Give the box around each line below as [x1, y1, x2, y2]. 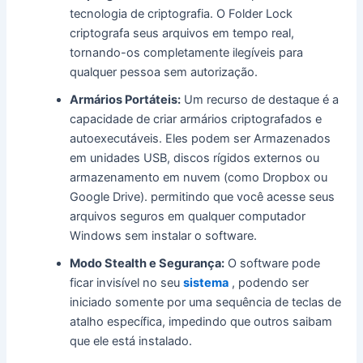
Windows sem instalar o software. [70, 228, 258, 244]
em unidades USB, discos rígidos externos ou [70, 151, 320, 166]
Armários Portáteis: [70, 92, 181, 108]
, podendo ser [228, 275, 310, 291]
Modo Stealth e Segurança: [70, 256, 225, 271]
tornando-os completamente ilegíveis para [70, 45, 304, 61]
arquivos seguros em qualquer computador [70, 209, 306, 224]
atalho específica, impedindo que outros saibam [70, 314, 333, 330]
